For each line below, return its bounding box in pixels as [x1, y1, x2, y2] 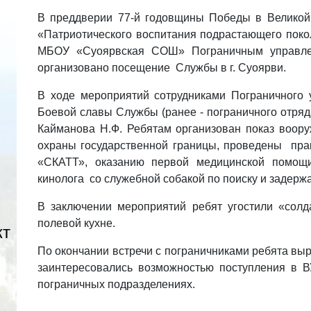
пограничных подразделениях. [37, 278, 195, 290]
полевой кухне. [37, 217, 115, 229]
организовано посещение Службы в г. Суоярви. [37, 62, 286, 74]
